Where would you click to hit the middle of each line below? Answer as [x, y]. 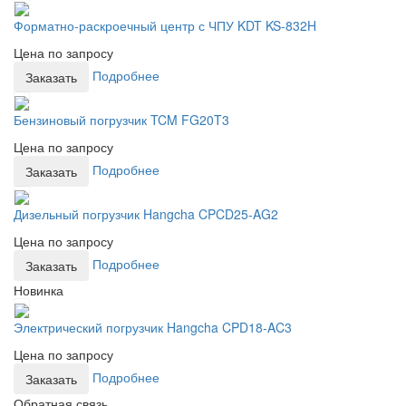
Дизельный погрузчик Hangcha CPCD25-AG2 [146, 214]
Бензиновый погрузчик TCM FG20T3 [121, 119]
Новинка [39, 290]
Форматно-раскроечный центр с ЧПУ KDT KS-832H [165, 25]
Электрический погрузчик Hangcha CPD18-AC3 [153, 327]
